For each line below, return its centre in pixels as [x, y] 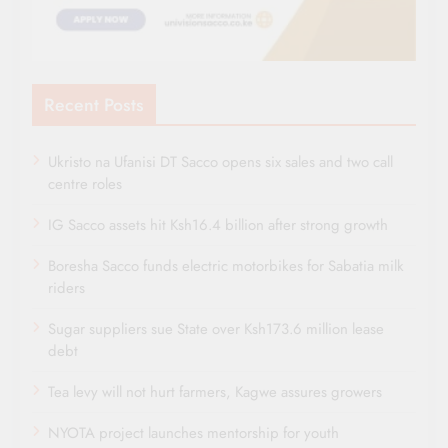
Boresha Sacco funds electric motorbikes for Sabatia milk [226, 266]
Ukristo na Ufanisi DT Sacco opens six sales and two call [220, 162]
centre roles [85, 184]
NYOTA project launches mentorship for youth [193, 433]
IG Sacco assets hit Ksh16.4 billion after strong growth [218, 225]
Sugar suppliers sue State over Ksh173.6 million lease [216, 329]
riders [66, 288]
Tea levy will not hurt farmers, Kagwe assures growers [215, 392]
